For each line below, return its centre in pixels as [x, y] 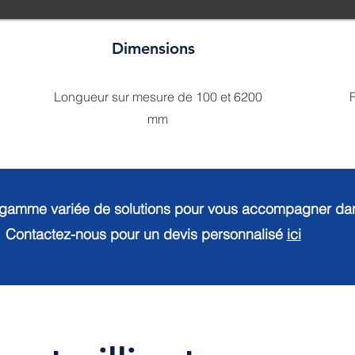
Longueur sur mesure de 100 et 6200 [158, 97]
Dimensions [153, 48]
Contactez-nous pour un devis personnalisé [146, 234]
